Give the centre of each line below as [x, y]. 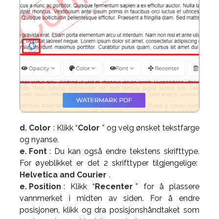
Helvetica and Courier [63, 175]
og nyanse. [39, 140]
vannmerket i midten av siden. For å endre [109, 198]
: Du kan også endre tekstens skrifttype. [124, 151]
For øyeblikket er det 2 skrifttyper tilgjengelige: [109, 163]
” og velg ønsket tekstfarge [151, 128]
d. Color [35, 128]
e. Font [33, 151]
